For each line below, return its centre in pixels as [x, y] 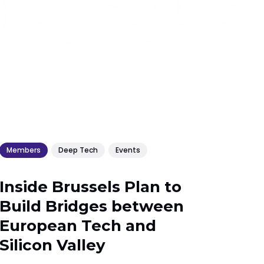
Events [128, 150]
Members [24, 150]
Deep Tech [78, 150]
